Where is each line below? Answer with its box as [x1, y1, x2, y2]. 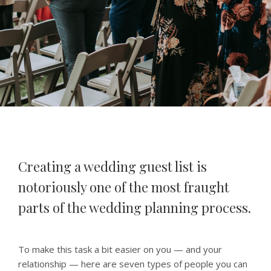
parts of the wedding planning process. [18, 198, 251, 217]
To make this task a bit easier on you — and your [18, 243, 222, 255]
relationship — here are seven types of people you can [18, 258, 247, 270]
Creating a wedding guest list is [18, 157, 207, 175]
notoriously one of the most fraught [18, 178, 229, 196]
